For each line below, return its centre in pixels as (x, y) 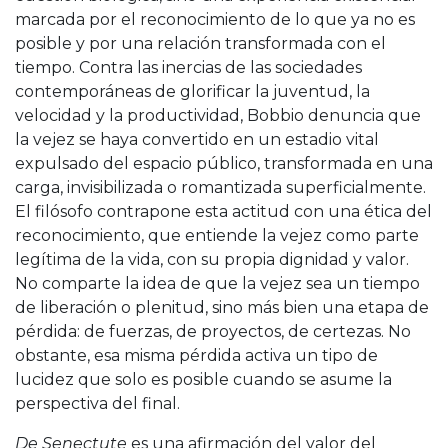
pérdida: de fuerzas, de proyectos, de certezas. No (213, 332)
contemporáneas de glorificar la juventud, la (192, 92)
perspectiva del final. (97, 404)
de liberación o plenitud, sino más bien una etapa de (222, 308)
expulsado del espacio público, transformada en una (224, 164)
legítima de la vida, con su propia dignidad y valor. (212, 260)
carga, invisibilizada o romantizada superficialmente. (220, 188)
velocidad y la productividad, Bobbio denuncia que (218, 116)
